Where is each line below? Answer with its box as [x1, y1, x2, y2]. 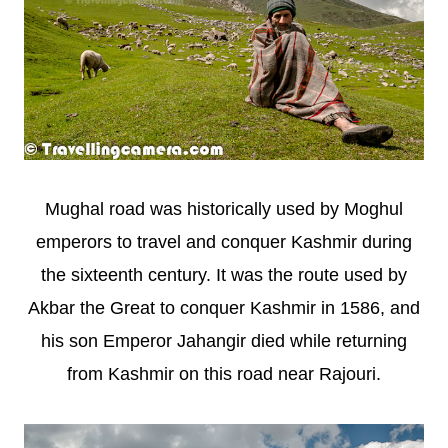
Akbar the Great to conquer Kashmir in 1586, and [28, 297, 420, 318]
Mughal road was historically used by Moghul [45, 198, 403, 219]
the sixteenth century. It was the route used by [41, 264, 407, 285]
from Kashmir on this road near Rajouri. [67, 363, 381, 384]
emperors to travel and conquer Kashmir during [36, 231, 412, 252]
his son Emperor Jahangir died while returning [41, 330, 407, 351]
